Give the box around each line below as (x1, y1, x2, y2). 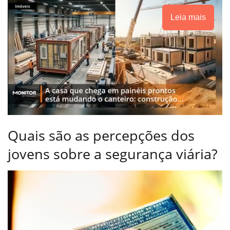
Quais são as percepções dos (8, 126, 195, 145)
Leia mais (170, 12, 206, 22)
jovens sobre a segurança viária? (8, 144, 218, 164)
